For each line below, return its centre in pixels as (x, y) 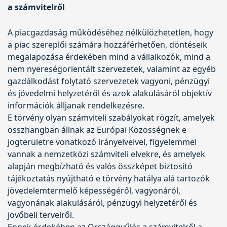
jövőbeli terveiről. (41, 215)
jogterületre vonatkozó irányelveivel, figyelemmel (102, 142)
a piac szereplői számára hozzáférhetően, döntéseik (107, 44)
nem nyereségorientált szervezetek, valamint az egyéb (112, 69)
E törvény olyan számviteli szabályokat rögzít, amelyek (111, 117)
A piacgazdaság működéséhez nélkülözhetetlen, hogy (110, 32)
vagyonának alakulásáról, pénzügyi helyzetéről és (102, 202)
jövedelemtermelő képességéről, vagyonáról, (94, 190)
